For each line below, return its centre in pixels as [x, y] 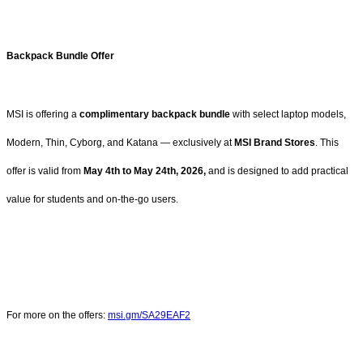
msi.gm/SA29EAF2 [149, 316]
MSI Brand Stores [275, 142]
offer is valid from [45, 171]
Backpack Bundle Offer [60, 56]
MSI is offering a [43, 114]
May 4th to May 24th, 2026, [145, 171]
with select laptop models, [288, 114]
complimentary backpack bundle [155, 114]
